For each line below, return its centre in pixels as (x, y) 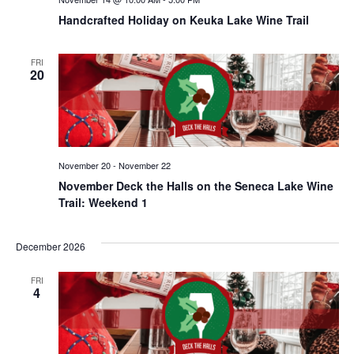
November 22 (144, 166)
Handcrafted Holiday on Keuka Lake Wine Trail (183, 19)
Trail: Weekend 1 (103, 203)
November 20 (84, 166)
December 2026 (50, 247)
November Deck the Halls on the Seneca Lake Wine (196, 186)
